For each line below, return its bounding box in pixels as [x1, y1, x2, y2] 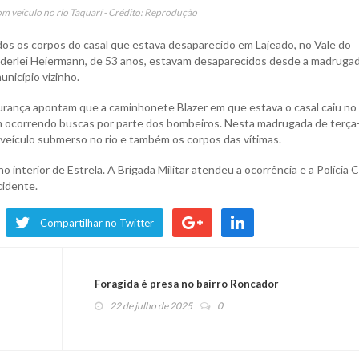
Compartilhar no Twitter [40, 216, 154, 229]
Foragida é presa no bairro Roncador [94, 276, 279, 290]
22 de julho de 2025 [109, 299, 192, 312]
